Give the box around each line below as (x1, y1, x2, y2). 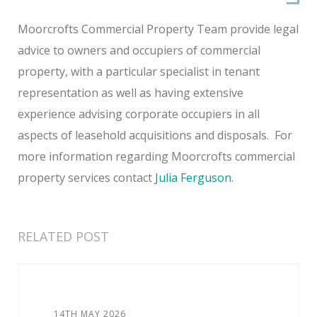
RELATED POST (18, 227, 109, 245)
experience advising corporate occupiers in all (18, 105, 260, 122)
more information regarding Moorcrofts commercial (18, 148, 295, 164)
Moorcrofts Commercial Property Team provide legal (18, 21, 299, 37)
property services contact (18, 169, 155, 185)
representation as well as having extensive (18, 84, 243, 100)
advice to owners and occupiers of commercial (18, 42, 260, 58)
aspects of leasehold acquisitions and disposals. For (18, 127, 292, 143)
